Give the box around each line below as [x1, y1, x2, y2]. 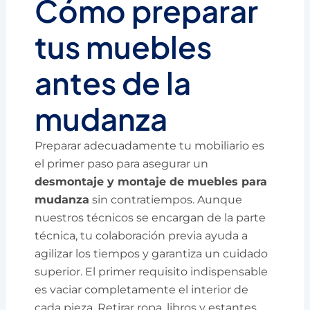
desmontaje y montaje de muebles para [35, 174, 268, 188]
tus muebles [35, 27, 212, 66]
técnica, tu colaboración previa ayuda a [35, 228, 248, 242]
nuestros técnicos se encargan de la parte [35, 210, 266, 224]
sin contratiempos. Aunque [89, 192, 243, 206]
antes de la [35, 63, 192, 102]
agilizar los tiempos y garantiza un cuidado [35, 246, 268, 260]
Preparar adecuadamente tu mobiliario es [35, 138, 265, 152]
